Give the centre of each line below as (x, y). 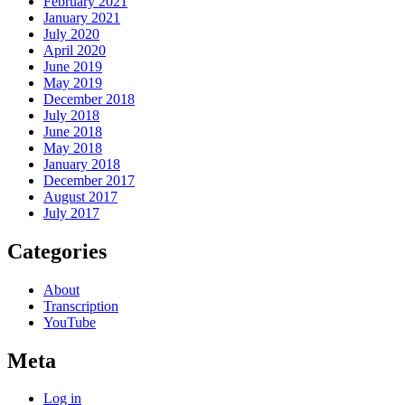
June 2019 (73, 66)
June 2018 (73, 131)
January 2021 (82, 17)
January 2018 (82, 164)
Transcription (81, 306)
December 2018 (89, 99)
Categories (57, 251)
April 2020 (75, 50)
